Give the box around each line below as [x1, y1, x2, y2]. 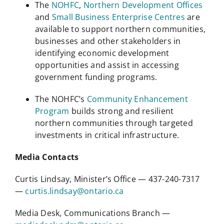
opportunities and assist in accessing [34, 59, 179, 71]
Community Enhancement [86, 93, 188, 105]
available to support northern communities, [34, 23, 206, 35]
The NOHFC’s [34, 93, 87, 105]
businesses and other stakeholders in [34, 35, 181, 47]
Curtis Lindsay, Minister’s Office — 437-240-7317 [14, 173, 200, 185]
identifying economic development [34, 47, 169, 59]
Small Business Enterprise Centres [51, 11, 185, 23]
